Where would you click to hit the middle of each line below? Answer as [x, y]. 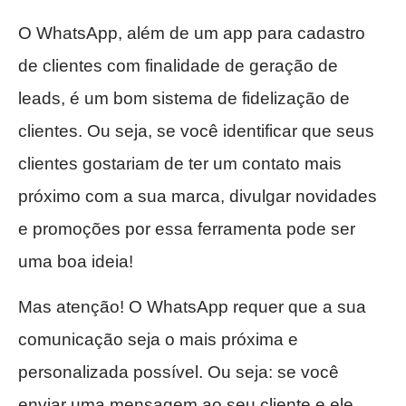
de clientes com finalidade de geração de [178, 66]
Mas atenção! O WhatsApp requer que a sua [192, 307]
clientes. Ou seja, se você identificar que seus [196, 131]
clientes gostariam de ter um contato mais [180, 164]
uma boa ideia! [76, 262]
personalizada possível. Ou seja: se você [179, 372]
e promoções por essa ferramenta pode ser [187, 229]
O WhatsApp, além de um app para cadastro [192, 34]
